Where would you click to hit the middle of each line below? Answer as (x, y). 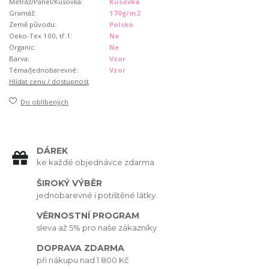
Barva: (19, 58)
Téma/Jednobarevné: (44, 70)
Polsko (122, 24)
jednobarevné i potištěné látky (96, 195)
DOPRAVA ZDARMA (81, 248)
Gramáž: (23, 13)
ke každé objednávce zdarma (96, 162)
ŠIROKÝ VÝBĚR (70, 183)
